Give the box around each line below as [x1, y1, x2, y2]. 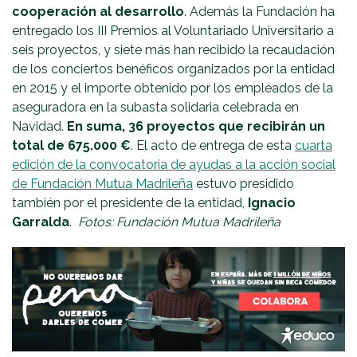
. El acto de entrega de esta [131, 137, 295, 153]
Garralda [12, 214, 69, 229]
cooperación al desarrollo [12, 3, 184, 19]
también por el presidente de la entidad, [12, 194, 248, 210]
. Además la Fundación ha [184, 3, 335, 19]
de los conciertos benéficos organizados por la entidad [12, 61, 335, 76]
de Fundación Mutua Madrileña [12, 175, 193, 191]
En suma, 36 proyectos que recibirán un [67, 118, 325, 134]
